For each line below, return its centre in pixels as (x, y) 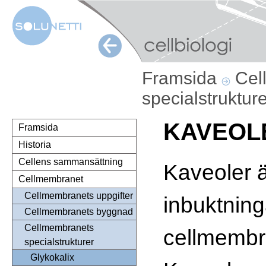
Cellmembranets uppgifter (79, 196)
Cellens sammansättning (71, 162)
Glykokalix (52, 258)
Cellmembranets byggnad (79, 212)
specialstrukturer (59, 242)
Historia (35, 145)
